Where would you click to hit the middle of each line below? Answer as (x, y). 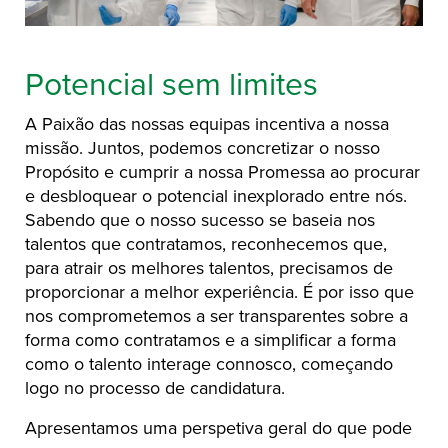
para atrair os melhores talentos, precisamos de (209, 268)
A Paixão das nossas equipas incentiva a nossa (207, 124)
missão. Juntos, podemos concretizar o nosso (202, 148)
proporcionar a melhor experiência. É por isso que (219, 292)
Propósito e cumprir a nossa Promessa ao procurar (222, 172)
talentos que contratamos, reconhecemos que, (206, 244)
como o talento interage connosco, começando (209, 364)
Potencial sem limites (171, 85)
